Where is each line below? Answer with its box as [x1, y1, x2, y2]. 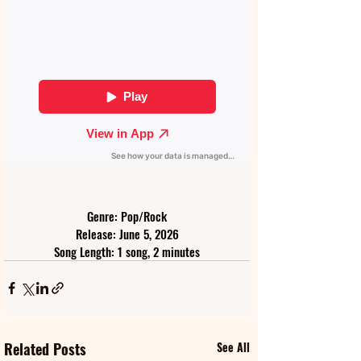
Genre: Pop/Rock [87, 207, 167, 225]
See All [217, 338, 250, 355]
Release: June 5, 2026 [75, 225, 179, 243]
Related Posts [4, 338, 86, 359]
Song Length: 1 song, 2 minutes [54, 243, 200, 260]
